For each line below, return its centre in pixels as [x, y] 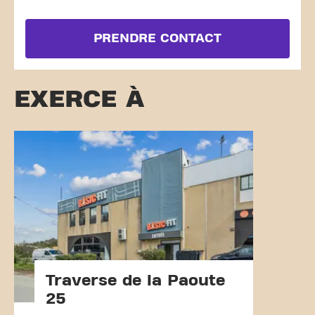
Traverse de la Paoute [135, 280]
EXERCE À [79, 99]
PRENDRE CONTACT [157, 38]
